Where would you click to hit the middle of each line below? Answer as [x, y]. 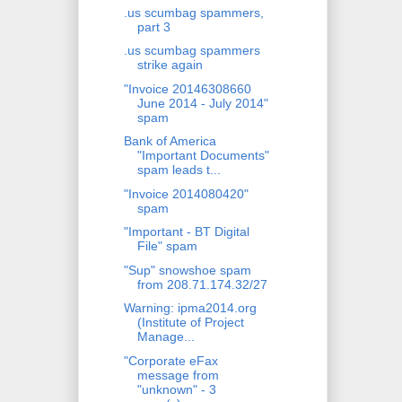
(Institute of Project [190, 323]
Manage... [166, 337]
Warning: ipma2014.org [190, 308]
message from [178, 375]
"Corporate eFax [170, 360]
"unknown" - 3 [176, 389]
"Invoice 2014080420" [186, 193]
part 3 [153, 26]
